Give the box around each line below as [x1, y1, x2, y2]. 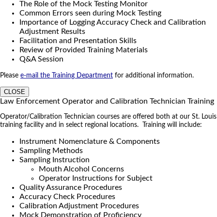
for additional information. [113, 72, 194, 79]
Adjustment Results [19, 27, 85, 35]
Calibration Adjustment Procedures [19, 201, 139, 210]
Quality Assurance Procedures [19, 183, 122, 191]
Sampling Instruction [19, 155, 90, 164]
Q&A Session [19, 55, 63, 63]
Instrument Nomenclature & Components [19, 137, 160, 145]
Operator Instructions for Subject [39, 174, 153, 182]
